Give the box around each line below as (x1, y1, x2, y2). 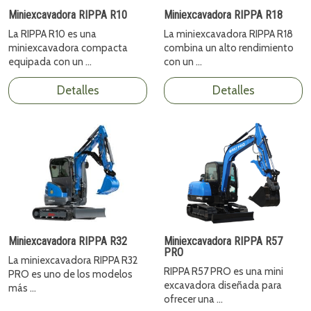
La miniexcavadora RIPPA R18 (164, 28, 293, 41)
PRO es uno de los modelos (8, 267, 133, 280)
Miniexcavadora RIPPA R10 (8, 8, 127, 22)
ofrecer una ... (164, 292, 223, 305)
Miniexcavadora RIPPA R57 (164, 234, 283, 248)
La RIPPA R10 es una (8, 28, 96, 41)
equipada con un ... (8, 56, 92, 69)
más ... (8, 281, 36, 294)
